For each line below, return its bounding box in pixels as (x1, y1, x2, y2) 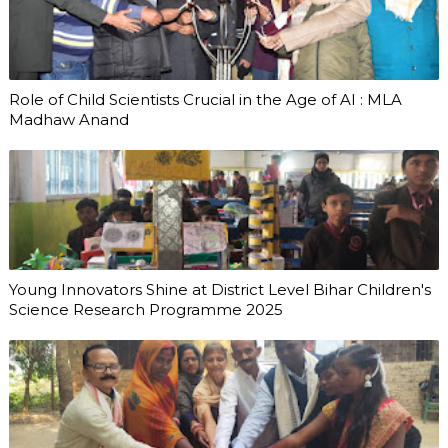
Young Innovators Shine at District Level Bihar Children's (8, 279, 431, 299)
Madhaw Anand (8, 109, 129, 129)
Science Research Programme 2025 (8, 299, 283, 319)
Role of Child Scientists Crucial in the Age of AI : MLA (8, 89, 402, 109)
